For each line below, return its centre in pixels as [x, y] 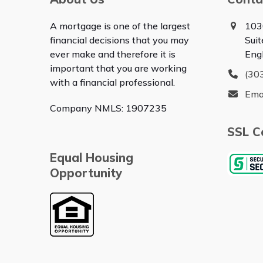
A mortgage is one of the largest [120, 26]
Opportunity [86, 173]
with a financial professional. [112, 82]
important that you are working [118, 68]
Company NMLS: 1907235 [108, 108]
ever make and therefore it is [112, 54]
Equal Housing [91, 158]
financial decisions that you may [119, 40]
